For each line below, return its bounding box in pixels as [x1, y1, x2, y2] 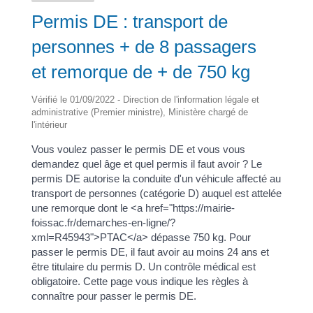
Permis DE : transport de [31, 10, 228, 32]
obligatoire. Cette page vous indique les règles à [31, 275, 248, 287]
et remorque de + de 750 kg [31, 61, 250, 82]
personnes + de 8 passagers [31, 36, 256, 57]
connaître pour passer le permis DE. [31, 289, 196, 302]
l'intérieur [31, 119, 67, 130]
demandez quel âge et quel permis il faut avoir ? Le [31, 157, 262, 170]
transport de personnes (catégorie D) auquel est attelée [31, 187, 282, 199]
